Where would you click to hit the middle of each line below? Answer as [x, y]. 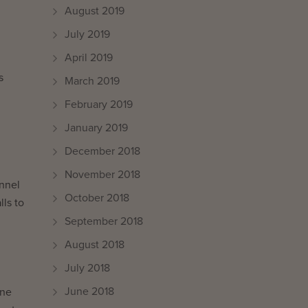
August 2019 [95, 11]
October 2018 [97, 198]
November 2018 [102, 175]
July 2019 [87, 34]
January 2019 [96, 128]
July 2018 [87, 268]
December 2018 [102, 151]
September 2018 [104, 221]
